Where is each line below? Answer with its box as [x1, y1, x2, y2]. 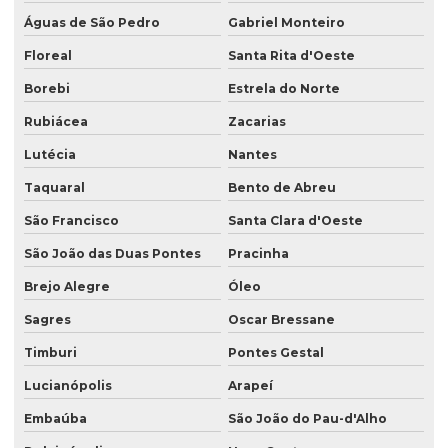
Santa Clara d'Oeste [227, 213, 363, 229]
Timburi [24, 345, 77, 361]
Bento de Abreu [227, 180, 336, 196]
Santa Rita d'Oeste [227, 48, 355, 64]
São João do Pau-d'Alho [227, 411, 387, 427]
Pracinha [227, 246, 289, 262]
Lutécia [24, 147, 76, 163]
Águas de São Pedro [24, 15, 160, 31]
